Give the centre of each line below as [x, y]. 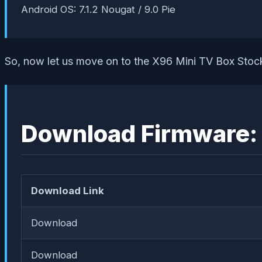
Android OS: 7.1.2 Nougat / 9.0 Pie [98, 9]
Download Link [68, 190]
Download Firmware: [139, 134]
